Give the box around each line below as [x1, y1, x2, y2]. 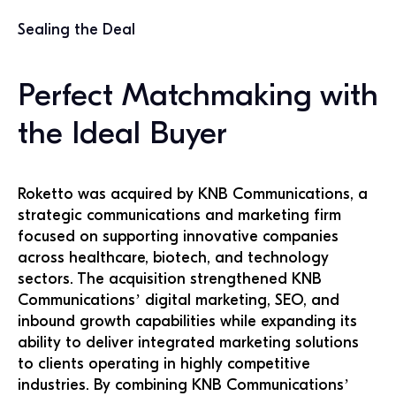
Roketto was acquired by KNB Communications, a [18, 185, 368, 203]
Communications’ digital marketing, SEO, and [18, 291, 339, 309]
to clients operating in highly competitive [18, 354, 310, 373]
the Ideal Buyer [18, 115, 227, 151]
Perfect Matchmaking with [18, 77, 378, 113]
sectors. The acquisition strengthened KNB [18, 270, 322, 288]
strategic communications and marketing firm [18, 206, 341, 225]
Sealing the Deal [18, 19, 135, 39]
